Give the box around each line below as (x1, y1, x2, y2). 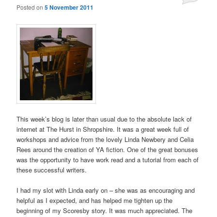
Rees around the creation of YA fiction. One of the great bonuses (16, 145, 199, 155)
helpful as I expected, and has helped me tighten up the (16, 196, 173, 205)
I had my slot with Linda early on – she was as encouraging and (16, 186, 195, 195)
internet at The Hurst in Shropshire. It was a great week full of (16, 124, 189, 134)
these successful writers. (16, 165, 87, 175)
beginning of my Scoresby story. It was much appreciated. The (16, 206, 193, 216)
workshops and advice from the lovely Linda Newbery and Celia (16, 135, 194, 144)
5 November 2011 (45, 2, 94, 12)
